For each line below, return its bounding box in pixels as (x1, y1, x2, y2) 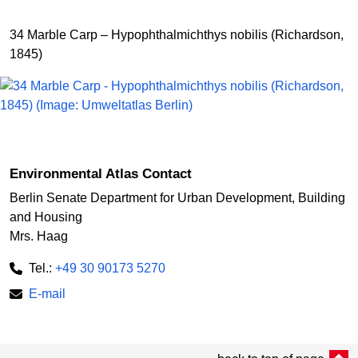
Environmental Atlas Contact (10, 166, 192, 181)
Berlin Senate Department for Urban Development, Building (10, 190, 345, 205)
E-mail (29, 286, 66, 300)
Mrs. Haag (10, 229, 68, 243)
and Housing (10, 209, 82, 224)
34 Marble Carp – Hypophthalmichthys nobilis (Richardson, (10, 28, 344, 42)
